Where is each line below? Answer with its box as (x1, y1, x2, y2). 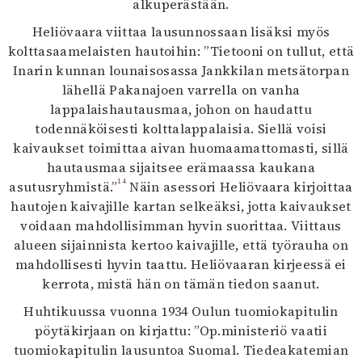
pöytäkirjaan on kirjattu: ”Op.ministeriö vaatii (34, 322, 328, 339)
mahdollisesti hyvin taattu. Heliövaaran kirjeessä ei (15, 255, 347, 273)
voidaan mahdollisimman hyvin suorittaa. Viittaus (20, 217, 342, 234)
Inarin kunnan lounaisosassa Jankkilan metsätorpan (13, 61, 349, 79)
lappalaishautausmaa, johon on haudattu (49, 100, 313, 118)
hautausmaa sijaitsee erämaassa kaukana (46, 158, 316, 176)
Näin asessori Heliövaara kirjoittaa (126, 178, 353, 196)
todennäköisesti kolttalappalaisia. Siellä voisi (35, 120, 327, 137)
